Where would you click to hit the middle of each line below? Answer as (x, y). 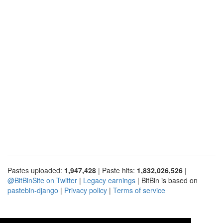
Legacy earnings (109, 180)
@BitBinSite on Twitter (42, 180)
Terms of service (139, 190)
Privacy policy (86, 190)
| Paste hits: (116, 170)
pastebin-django (33, 190)
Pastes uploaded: (36, 170)
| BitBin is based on (167, 180)
